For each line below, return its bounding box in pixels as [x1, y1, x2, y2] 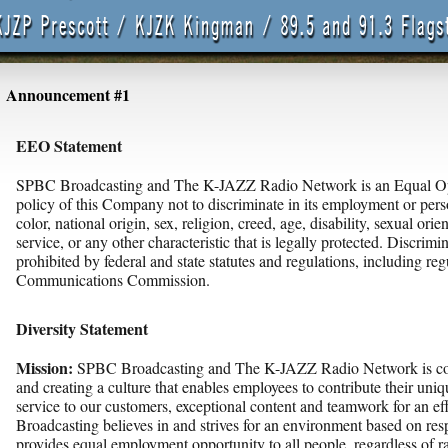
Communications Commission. [16, 269, 210, 290]
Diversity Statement [16, 317, 148, 340]
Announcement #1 [6, 83, 130, 106]
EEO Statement [16, 134, 122, 157]
